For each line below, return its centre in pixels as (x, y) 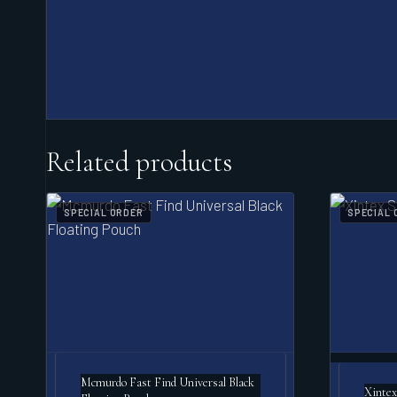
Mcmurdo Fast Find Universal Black (167, 383)
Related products (139, 162)
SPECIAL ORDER (104, 213)
